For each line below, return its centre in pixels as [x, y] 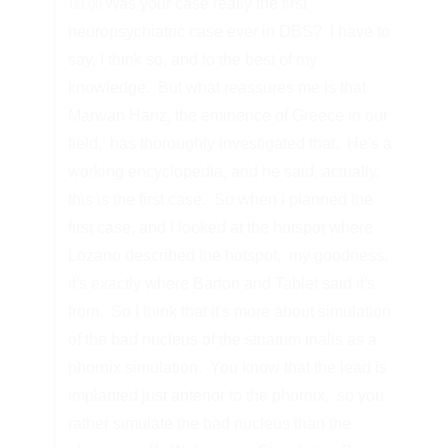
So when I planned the [293, 199]
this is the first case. [136, 199]
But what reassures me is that [261, 87]
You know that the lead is [298, 367]
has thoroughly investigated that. [224, 143]
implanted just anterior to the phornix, [198, 395]
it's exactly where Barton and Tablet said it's [221, 283]
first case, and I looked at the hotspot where [220, 227]
